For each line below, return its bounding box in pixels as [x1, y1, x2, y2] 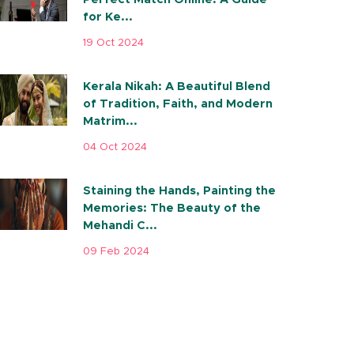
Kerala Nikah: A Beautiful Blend [82, 81, 270, 92]
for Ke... [82, 11, 133, 23]
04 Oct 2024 [82, 142, 147, 153]
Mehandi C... [82, 220, 157, 232]
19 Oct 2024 [82, 38, 144, 48]
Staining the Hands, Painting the [82, 185, 276, 197]
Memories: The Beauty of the [82, 202, 261, 214]
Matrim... [82, 115, 137, 127]
